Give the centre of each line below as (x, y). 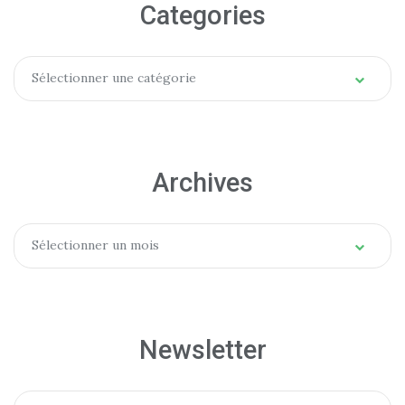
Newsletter (202, 349)
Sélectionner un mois (95, 245)
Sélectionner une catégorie (114, 78)
